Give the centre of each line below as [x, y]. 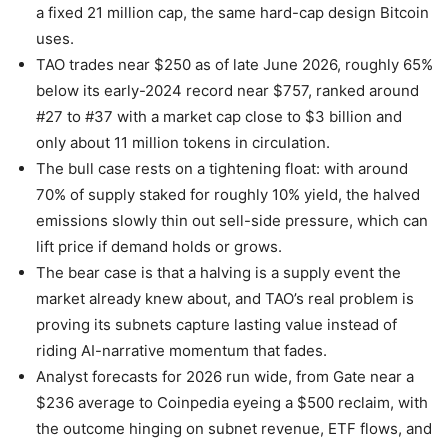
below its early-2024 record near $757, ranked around [227, 91]
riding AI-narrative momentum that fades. [181, 351]
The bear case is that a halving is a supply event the [218, 273]
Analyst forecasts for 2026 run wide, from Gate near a [225, 377]
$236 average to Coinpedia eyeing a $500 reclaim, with [232, 403]
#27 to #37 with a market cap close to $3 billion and [219, 117]
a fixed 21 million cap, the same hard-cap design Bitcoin [232, 13]
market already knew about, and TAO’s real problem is [225, 299]
